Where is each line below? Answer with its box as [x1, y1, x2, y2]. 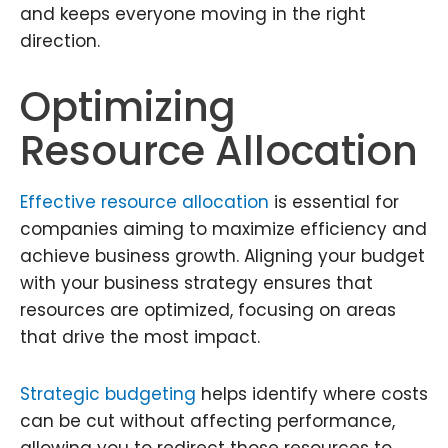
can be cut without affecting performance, [20, 408, 395, 433]
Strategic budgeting [20, 381, 196, 406]
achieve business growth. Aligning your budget [20, 244, 425, 268]
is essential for [269, 190, 399, 214]
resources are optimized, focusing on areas [20, 298, 396, 322]
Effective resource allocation [20, 190, 269, 214]
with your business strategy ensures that [20, 271, 373, 295]
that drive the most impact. [20, 325, 260, 349]
